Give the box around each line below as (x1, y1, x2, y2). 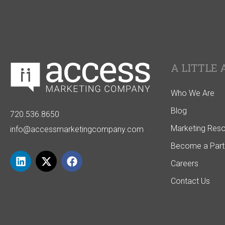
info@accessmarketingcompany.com (10, 125, 144, 135)
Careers (171, 158, 198, 168)
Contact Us (171, 176, 210, 186)
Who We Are (171, 88, 214, 98)
